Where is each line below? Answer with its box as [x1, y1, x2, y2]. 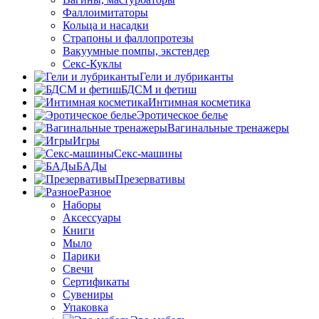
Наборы [63, 199, 101, 211]
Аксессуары [63, 211, 121, 224]
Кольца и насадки [63, 19, 149, 32]
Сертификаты [63, 276, 130, 288]
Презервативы [115, 173, 185, 186]
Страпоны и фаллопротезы [63, 32, 194, 45]
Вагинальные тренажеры [167, 122, 289, 135]
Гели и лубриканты [140, 70, 234, 83]
